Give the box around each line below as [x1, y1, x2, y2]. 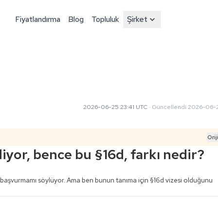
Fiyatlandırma [15, 14, 61, 24]
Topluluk [91, 14, 120, 24]
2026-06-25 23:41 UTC [83, 103, 147, 111]
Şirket [127, 14, 148, 24]
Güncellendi [151, 103, 186, 111]
